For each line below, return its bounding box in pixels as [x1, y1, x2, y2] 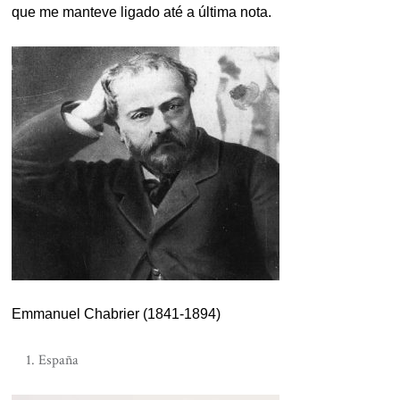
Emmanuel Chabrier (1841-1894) [12, 306, 221, 322]
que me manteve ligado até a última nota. [12, 4, 272, 21]
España [38, 351, 79, 371]
